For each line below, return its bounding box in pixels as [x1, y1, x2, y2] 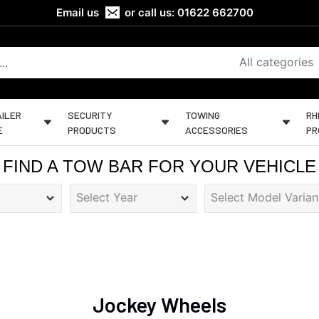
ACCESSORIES [185, 123, 249, 136]
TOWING [185, 108, 221, 121]
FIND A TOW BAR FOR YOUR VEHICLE [3, 157, 316, 176]
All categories [239, 55, 313, 69]
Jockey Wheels [93, 292, 226, 317]
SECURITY [68, 108, 113, 121]
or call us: [125, 6, 175, 19]
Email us [56, 6, 100, 19]
